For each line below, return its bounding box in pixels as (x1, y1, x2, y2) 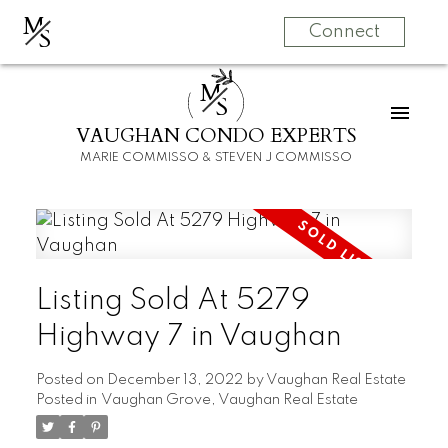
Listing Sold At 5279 (35, 286, 310, 317)
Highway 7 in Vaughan (35, 322, 342, 353)
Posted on (35, 373, 107, 388)
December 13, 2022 (106, 373, 243, 388)
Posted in (35, 393, 97, 408)
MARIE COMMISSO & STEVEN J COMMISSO (80, 151, 353, 165)
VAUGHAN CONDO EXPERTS (76, 123, 357, 150)
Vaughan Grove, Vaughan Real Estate (100, 393, 358, 408)
